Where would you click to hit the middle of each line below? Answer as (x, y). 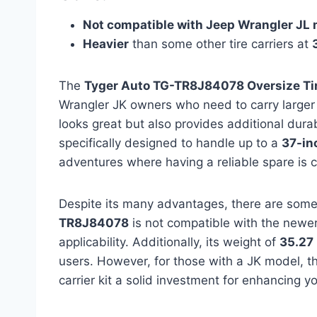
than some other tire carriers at (220, 44)
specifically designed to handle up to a (170, 143)
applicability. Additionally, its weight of (169, 242)
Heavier (106, 44)
